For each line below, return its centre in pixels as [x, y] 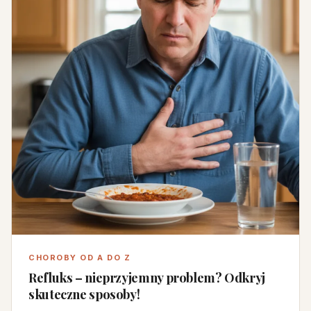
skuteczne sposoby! [84, 294]
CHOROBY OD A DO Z [80, 258]
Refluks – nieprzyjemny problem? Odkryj [147, 278]
